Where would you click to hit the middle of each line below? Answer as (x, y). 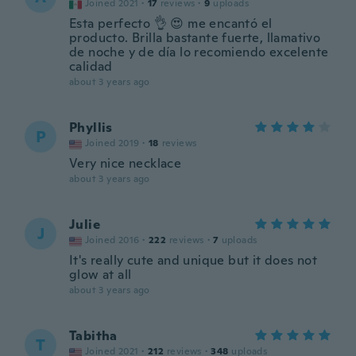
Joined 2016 (112, 240)
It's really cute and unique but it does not (193, 260)
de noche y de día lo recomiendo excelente (199, 52)
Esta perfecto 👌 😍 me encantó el (171, 23)
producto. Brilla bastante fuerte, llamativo (195, 38)
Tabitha (93, 336)
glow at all (101, 275)
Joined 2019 (112, 143)
